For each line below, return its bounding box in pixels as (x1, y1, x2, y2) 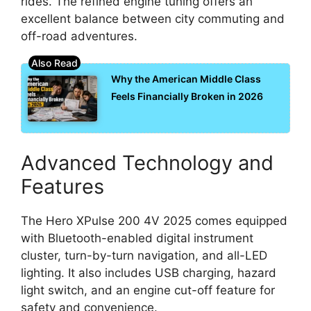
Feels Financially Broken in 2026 (111, 90, 263, 102)
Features (21, 174, 104, 199)
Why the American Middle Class (111, 72, 261, 85)
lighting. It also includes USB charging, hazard (21, 265, 276, 280)
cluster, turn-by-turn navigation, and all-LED (21, 248, 267, 262)
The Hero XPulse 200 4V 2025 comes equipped (21, 213, 287, 228)
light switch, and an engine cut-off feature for (21, 283, 275, 297)
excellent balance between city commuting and (21, 12, 285, 26)
